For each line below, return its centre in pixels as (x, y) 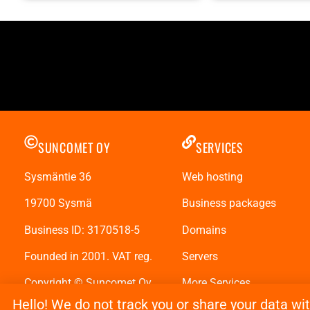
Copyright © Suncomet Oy (88, 283)
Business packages (229, 203)
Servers (200, 256)
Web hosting (212, 176)
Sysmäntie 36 (58, 176)
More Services (216, 283)
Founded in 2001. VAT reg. (88, 256)
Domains (204, 230)
